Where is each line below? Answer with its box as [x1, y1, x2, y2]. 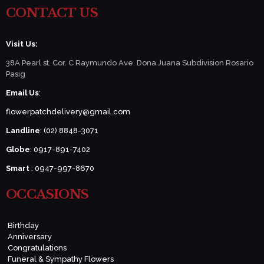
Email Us [6, 88, 39, 97]
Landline [6, 126, 40, 135]
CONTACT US [6, 5, 98, 21]
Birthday [7, 220, 39, 230]
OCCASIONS [6, 186, 89, 202]
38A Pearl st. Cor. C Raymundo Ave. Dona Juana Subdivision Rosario [6, 58, 253, 67]
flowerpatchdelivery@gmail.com [6, 107, 130, 116]
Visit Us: [6, 39, 38, 48]
